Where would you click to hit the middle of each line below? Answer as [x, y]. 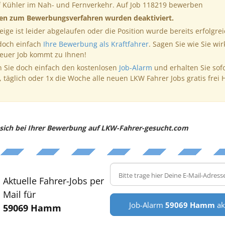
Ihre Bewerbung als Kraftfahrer [96, 44]
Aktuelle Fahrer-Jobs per [53, 181]
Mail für [19, 194]
